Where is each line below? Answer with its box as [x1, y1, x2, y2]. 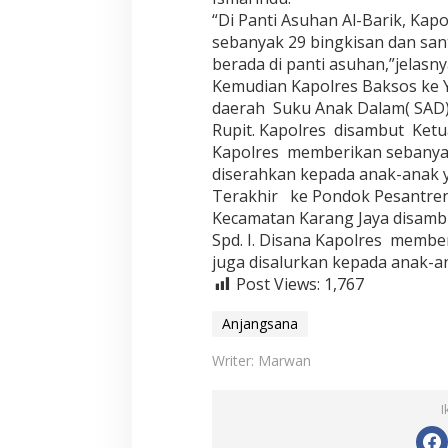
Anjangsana [221, 314, 298, 334]
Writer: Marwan [211, 351, 311, 371]
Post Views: [235, 273, 320, 296]
